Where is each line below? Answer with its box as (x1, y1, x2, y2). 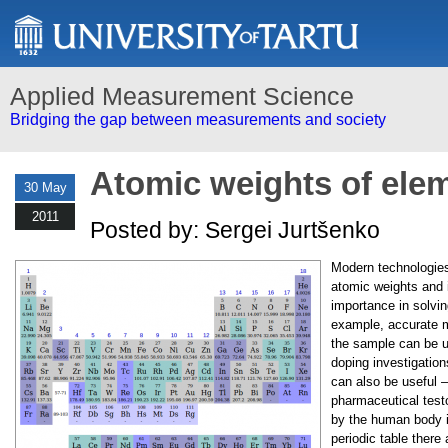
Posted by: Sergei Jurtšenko (90, 217, 380, 243)
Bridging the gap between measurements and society (10, 111, 386, 128)
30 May (23, 180, 67, 195)
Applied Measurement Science (10, 82, 354, 110)
